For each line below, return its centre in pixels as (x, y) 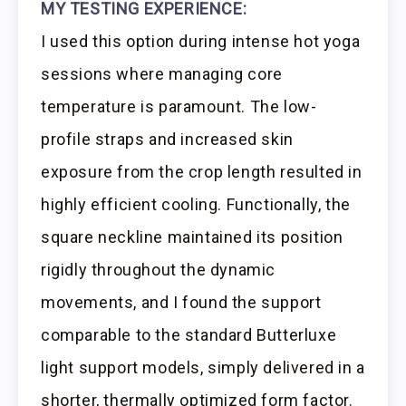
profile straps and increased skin (167, 139)
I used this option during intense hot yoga (201, 41)
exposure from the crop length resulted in (202, 171)
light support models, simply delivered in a (203, 367)
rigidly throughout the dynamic (159, 269)
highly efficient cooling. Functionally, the (196, 204)
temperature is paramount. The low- (179, 106)
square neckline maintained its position (192, 237)
